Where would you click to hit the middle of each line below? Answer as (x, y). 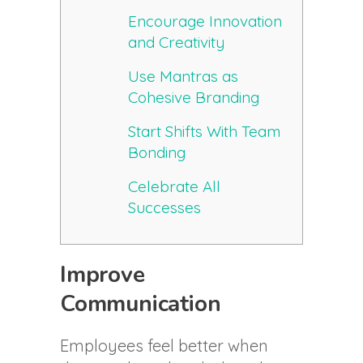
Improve (102, 275)
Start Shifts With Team (205, 132)
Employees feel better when (164, 346)
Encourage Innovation (205, 21)
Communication (141, 304)
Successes (165, 208)
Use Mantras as (184, 77)
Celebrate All (175, 187)
